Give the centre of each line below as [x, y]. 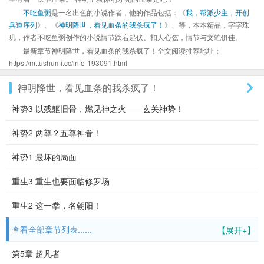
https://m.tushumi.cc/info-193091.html [68, 63]
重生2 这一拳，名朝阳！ [57, 205]
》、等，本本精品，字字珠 [207, 24]
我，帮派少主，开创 [217, 12]
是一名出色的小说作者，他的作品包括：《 [118, 12]
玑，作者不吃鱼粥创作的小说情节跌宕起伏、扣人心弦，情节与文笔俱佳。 [126, 37]
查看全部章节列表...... [52, 229]
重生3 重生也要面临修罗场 [61, 181]
